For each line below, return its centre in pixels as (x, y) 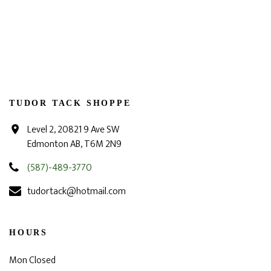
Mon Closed (32, 260)
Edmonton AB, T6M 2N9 (74, 144)
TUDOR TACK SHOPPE (70, 103)
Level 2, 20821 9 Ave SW (73, 130)
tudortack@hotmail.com (77, 191)
